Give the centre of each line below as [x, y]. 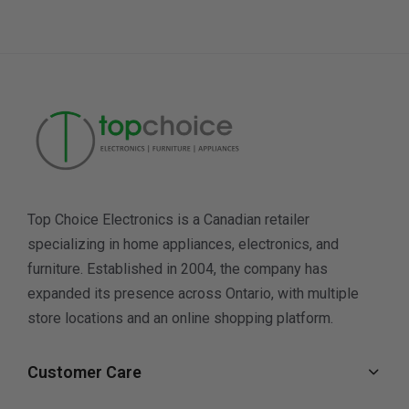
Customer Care [84, 372]
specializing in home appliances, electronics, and [183, 244]
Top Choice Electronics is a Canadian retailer [168, 219]
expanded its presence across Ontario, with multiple [193, 293]
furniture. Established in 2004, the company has [178, 268]
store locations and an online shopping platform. [180, 318]
